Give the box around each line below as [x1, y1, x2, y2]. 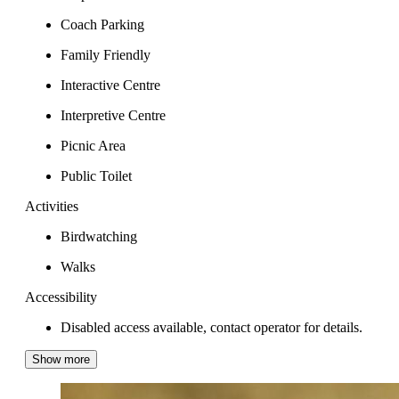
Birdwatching [61, 229, 137, 244]
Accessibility [25, 289, 97, 305]
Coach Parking [61, 17, 144, 32]
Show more [32, 353, 90, 366]
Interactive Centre [61, 77, 160, 93]
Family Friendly [61, 47, 151, 62]
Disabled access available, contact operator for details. [61, 320, 362, 335]
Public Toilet [61, 168, 132, 183]
